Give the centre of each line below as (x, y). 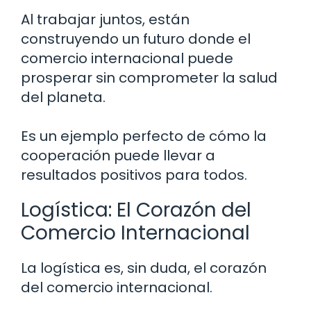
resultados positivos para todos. (134, 175)
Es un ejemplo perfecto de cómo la (144, 136)
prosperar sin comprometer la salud (149, 78)
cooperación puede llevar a (118, 156)
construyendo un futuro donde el (136, 39)
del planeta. (63, 98)
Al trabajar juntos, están (105, 20)
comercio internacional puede (127, 59)
